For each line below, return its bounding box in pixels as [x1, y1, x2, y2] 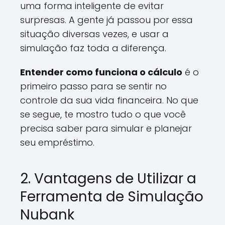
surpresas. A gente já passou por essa [20, 14, 193, 26]
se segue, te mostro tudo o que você [20, 108, 186, 121]
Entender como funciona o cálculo [20, 66, 182, 78]
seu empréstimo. [20, 136, 94, 149]
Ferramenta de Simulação [20, 187, 203, 206]
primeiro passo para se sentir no [20, 80, 167, 92]
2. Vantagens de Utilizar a [20, 169, 196, 188]
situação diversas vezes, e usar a [20, 28, 169, 40]
